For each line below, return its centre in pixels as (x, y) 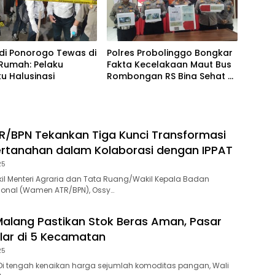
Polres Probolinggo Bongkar (169, 52)
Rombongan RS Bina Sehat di (171, 76)
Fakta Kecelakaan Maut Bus (169, 64)
